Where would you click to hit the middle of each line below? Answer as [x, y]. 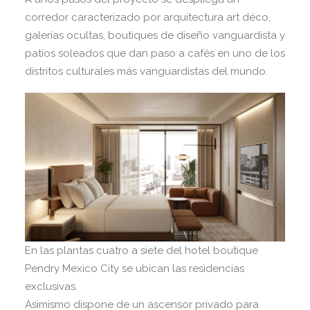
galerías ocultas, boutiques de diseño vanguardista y [155, 36]
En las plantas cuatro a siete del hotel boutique [142, 251]
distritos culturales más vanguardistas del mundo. [146, 72]
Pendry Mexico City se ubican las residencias [135, 269]
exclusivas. [51, 287]
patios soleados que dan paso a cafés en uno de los [155, 54]
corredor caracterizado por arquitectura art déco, [148, 18]
